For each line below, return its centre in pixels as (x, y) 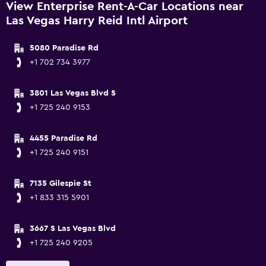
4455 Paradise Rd (64, 138)
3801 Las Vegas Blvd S (73, 93)
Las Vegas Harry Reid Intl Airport (97, 21)
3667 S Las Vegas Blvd (73, 229)
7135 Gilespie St (61, 183)
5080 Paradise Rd (64, 48)
